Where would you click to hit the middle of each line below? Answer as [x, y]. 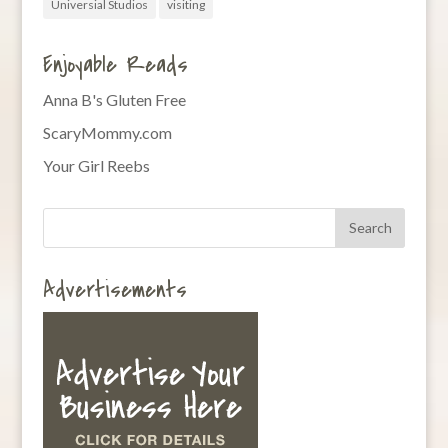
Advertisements [114, 289]
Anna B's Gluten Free [114, 99]
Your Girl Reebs [96, 165]
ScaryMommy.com [107, 132]
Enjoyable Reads [115, 64]
